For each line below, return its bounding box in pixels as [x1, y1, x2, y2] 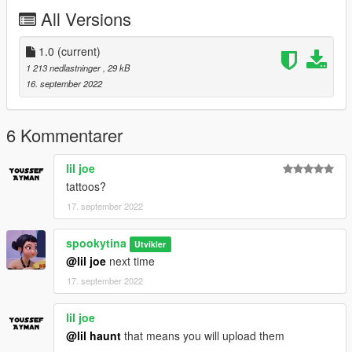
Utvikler [134, 238, 167, 251]
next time [106, 253, 155, 269]
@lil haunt [66, 328, 121, 344]
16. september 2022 [26, 77, 102, 90]
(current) [57, 43, 101, 60]
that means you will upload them [121, 328, 284, 344]
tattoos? [66, 178, 106, 195]
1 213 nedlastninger [26, 61, 103, 75]
